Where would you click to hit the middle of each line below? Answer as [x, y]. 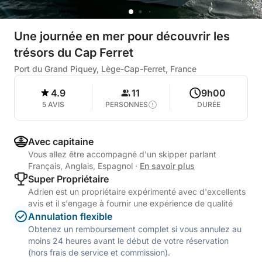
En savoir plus [167, 166]
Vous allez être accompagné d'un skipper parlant [122, 154]
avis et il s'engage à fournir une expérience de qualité [130, 203]
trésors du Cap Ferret [74, 53]
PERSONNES [126, 104]
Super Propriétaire [68, 179]
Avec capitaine [61, 142]
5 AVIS [53, 104]
